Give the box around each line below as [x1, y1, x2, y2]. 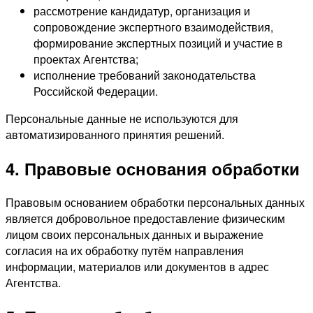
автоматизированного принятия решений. [6, 126, 224, 143]
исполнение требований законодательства [34, 67, 256, 84]
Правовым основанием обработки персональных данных [6, 194, 305, 211]
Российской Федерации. [34, 83, 158, 100]
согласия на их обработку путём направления [6, 242, 244, 259]
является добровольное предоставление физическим [6, 210, 285, 227]
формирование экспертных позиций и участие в [34, 35, 283, 52]
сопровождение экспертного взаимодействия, [34, 19, 273, 36]
